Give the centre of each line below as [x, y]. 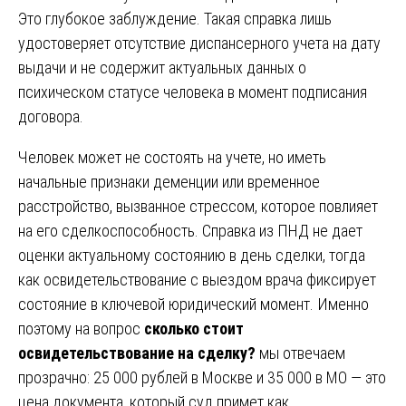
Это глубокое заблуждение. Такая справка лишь [175, 18]
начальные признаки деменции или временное [169, 181]
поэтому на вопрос [81, 328]
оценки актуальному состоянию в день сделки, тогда [192, 255]
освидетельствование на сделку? [137, 353]
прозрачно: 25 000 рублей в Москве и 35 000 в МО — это [202, 377]
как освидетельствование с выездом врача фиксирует [197, 279]
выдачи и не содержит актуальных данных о [162, 67]
